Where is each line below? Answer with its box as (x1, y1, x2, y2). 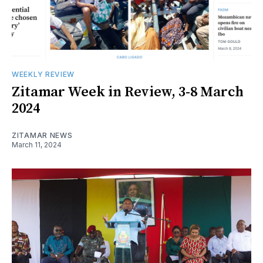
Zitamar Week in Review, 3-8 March (12, 83, 244, 101)
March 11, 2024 (12, 140, 62, 149)
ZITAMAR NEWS (12, 130, 73, 140)
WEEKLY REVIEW (12, 69, 75, 79)
